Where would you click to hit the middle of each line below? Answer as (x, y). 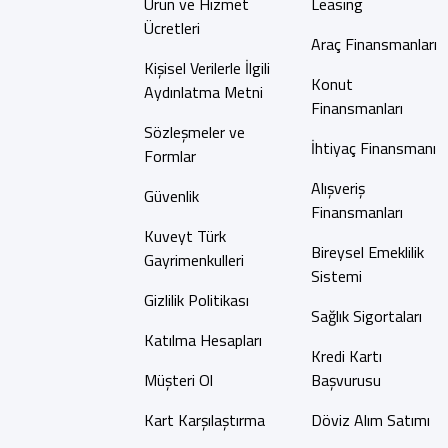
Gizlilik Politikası (196, 300)
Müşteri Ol (178, 380)
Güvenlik (171, 196)
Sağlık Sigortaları (366, 316)
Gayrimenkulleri (193, 260)
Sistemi (336, 276)
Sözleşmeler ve (194, 132)
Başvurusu (345, 380)
